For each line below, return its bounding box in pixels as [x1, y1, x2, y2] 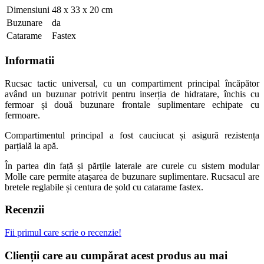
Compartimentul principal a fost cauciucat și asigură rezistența [5, 130, 259, 140]
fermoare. [5, 110, 40, 120]
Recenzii [5, 203, 44, 216]
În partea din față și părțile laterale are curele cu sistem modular [5, 160, 259, 171]
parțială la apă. [5, 140, 58, 151]
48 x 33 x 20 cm [52, 5, 113, 15]
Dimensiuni [6, 5, 49, 15]
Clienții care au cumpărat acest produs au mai [5, 249, 227, 262]
